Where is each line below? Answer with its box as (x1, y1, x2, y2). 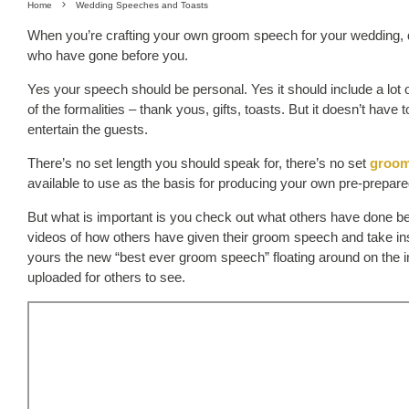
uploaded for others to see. (27, 268, 185, 285)
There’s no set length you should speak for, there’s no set (27, 154, 370, 171)
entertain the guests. (27, 121, 148, 137)
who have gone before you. (27, 47, 188, 63)
